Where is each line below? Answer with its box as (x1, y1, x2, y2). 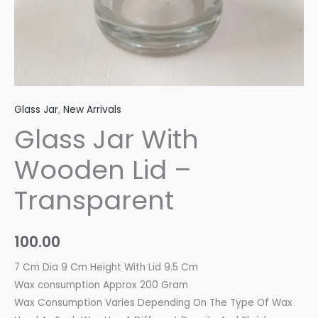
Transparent (14, 182, 174, 219)
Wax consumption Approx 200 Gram (14, 278, 188, 292)
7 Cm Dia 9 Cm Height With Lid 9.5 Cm (14, 260, 198, 274)
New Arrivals (63, 102, 121, 116)
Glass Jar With (14, 121, 199, 158)
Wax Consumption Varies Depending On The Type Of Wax (14, 295, 292, 309)
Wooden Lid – (14, 151, 192, 188)
